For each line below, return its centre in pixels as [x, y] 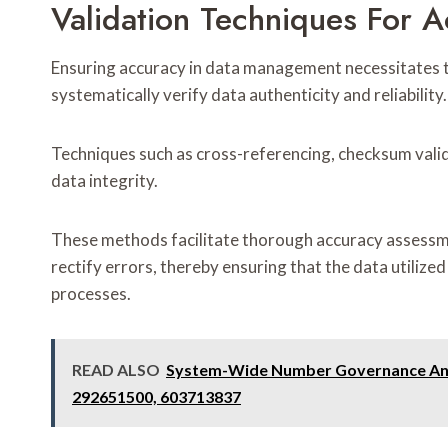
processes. [91, 294]
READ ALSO [116, 370]
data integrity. [104, 181]
